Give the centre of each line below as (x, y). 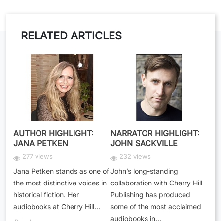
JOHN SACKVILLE (144, 143)
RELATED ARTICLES (71, 35)
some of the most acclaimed (156, 206)
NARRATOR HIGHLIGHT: (155, 133)
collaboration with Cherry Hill (156, 183)
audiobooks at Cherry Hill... (57, 206)
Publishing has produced (150, 194)
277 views (37, 157)
